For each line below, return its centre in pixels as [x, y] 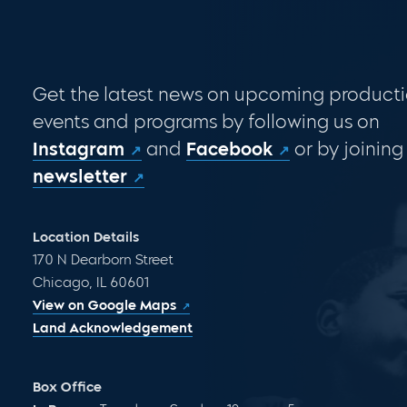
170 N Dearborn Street [103, 260]
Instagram [78, 149]
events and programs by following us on [206, 122]
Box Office [67, 387]
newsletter [79, 176]
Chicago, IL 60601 [90, 283]
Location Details [85, 237]
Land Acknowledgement [112, 328]
